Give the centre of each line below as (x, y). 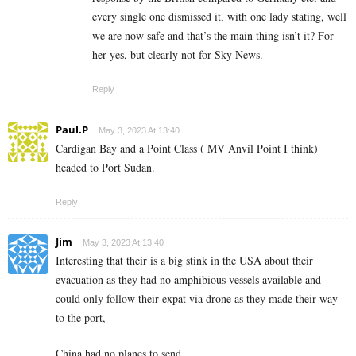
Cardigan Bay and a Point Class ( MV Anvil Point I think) (187, 148)
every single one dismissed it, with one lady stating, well (219, 16)
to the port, (81, 317)
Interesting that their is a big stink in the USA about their (184, 260)
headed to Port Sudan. (105, 167)
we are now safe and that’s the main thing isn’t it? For (213, 35)
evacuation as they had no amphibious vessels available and (188, 279)
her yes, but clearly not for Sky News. (178, 54)
